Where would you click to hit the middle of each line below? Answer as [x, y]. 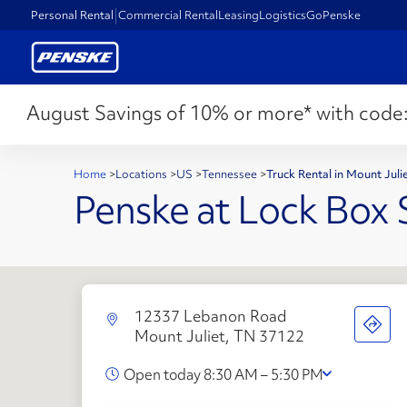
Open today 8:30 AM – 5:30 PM [223, 374]
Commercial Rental [169, 15]
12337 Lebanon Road [210, 315]
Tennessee [231, 174]
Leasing [239, 15]
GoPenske [334, 15]
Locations [143, 174]
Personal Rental [73, 15]
